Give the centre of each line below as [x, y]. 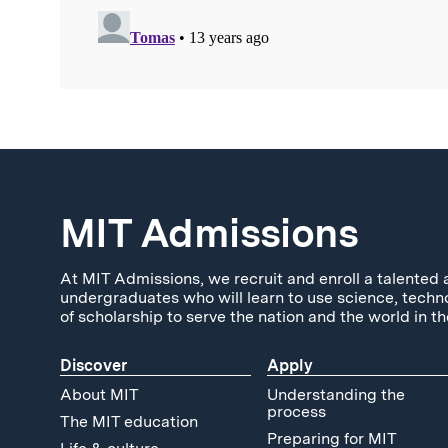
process [296, 411]
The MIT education [129, 421]
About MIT [99, 394]
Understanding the [335, 394]
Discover [93, 365]
